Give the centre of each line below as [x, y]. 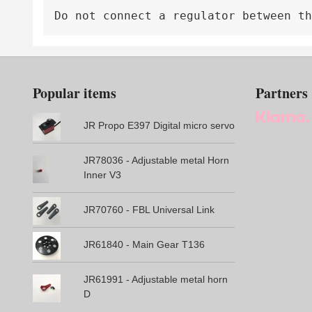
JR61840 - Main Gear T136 [144, 245]
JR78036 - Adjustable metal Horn [156, 161]
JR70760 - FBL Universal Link [149, 210]
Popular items [75, 93]
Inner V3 [102, 175]
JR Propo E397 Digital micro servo [159, 126]
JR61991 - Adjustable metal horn [155, 280]
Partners [282, 93]
